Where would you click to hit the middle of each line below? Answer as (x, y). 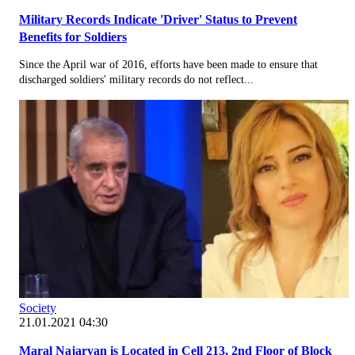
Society (38, 307)
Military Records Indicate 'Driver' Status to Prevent (158, 19)
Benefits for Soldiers (73, 36)
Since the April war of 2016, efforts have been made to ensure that (168, 64)
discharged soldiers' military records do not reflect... (136, 79)
